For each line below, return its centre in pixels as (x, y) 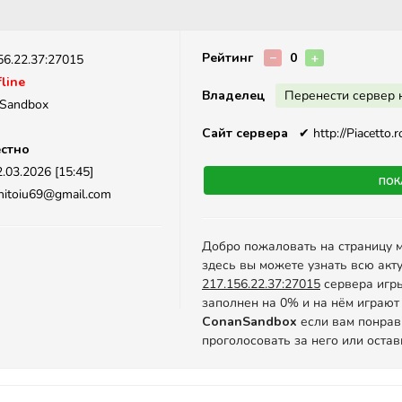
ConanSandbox (249, 322)
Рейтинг (227, 58)
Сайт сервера (245, 133)
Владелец (233, 96)
